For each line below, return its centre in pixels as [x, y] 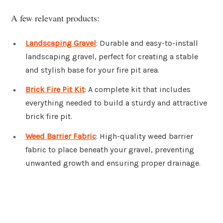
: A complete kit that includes [138, 90]
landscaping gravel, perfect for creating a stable [112, 56]
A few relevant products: [55, 18]
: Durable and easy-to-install [147, 43]
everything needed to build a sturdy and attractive [116, 103]
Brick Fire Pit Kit [55, 90]
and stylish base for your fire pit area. [92, 70]
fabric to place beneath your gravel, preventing [110, 150]
